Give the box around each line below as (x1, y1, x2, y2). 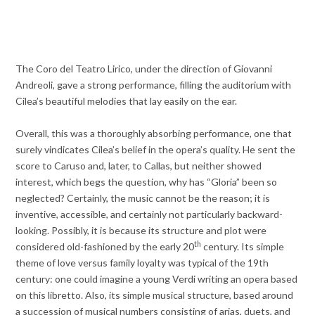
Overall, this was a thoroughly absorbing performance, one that (15, 127, 292, 140)
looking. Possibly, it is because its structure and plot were (15, 224, 267, 237)
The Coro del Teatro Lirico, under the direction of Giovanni (15, 63, 273, 75)
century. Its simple (201, 240, 285, 253)
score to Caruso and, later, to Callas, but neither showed (15, 160, 262, 172)
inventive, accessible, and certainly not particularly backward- (15, 208, 283, 221)
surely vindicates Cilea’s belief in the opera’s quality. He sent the (15, 143, 296, 156)
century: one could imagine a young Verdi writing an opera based (15, 273, 298, 285)
